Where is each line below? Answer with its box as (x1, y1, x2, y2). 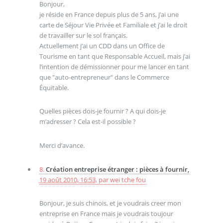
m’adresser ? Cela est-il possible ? (39, 117, 136, 126)
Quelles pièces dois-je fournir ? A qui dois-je (39, 107, 166, 116)
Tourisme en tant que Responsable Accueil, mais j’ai (39, 51, 190, 61)
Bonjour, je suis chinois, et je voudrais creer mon (39, 199, 181, 208)
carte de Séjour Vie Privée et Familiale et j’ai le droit (39, 20, 188, 29)
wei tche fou (110, 175, 146, 184)
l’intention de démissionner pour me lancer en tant (39, 62, 189, 71)
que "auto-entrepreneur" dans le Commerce (39, 72, 169, 82)
